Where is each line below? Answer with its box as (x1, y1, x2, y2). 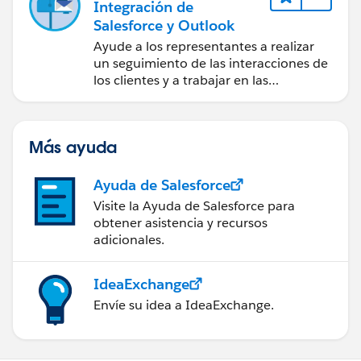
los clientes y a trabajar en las (93, 71, 268, 89)
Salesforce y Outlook (93, 15, 234, 35)
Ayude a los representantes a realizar (93, 37, 314, 55)
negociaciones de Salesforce (93, 88, 263, 106)
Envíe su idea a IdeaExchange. (93, 296, 274, 313)
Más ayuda (29, 135, 117, 157)
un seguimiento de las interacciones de (93, 54, 328, 72)
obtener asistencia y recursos (93, 214, 268, 231)
